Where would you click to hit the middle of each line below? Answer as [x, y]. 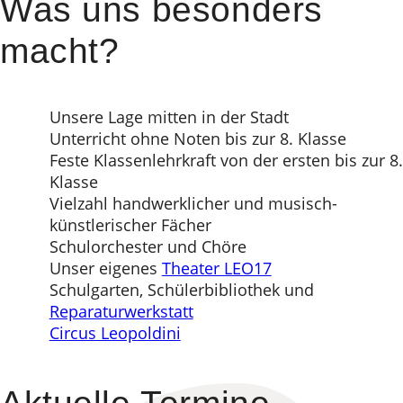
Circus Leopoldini [115, 333]
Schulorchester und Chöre [148, 247]
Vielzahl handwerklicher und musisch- [193, 204]
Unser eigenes [105, 269]
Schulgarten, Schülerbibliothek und [181, 290]
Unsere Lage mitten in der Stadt [169, 117]
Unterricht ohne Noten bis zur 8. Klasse [197, 139]
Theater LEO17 [216, 269]
